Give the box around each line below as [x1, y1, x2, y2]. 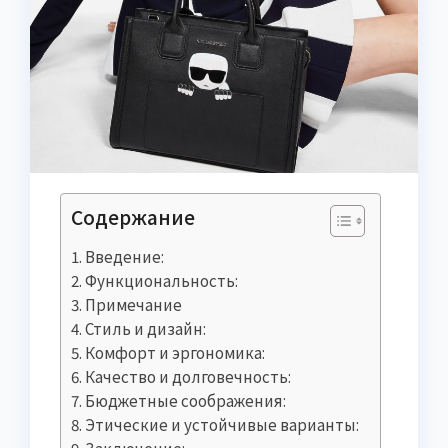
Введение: [85, 244, 165, 267]
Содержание [71, 202, 195, 231]
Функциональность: [85, 268, 239, 291]
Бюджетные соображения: [85, 388, 287, 411]
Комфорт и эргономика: [85, 340, 266, 363]
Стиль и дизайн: [85, 316, 207, 339]
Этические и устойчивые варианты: [85, 412, 360, 435]
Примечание [85, 292, 183, 315]
